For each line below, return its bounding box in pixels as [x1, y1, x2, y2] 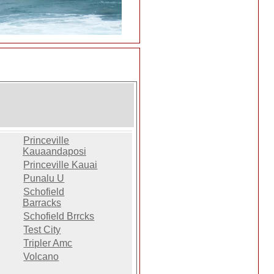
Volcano [23, 251, 59, 262]
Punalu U [23, 173, 65, 184]
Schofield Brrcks [23, 211, 95, 222]
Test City [23, 224, 61, 235]
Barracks [22, 198, 61, 209]
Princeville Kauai [23, 160, 98, 171]
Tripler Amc [23, 238, 73, 249]
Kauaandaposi [22, 146, 86, 157]
